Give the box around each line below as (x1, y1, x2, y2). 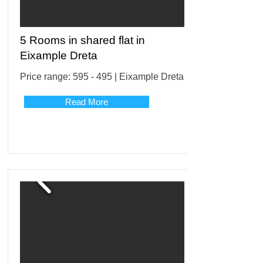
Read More (65, 97, 108, 107)
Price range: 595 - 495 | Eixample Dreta (20, 72, 184, 82)
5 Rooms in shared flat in (20, 34, 145, 46)
